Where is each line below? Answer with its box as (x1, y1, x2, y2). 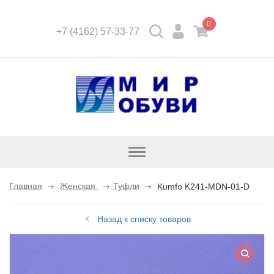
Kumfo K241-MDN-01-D (157, 182, 250, 191)
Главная (9, 181, 42, 191)
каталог (136, 158, 166, 168)
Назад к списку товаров (97, 214, 191, 224)
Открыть (136, 147, 169, 157)
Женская (60, 181, 98, 191)
